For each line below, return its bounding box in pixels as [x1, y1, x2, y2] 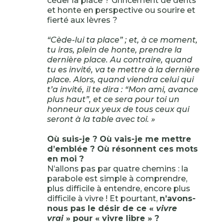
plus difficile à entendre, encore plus [47, 184, 190, 193]
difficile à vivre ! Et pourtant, [47, 194, 160, 203]
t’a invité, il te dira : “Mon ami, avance [47, 85, 198, 94]
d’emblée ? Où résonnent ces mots [47, 144, 198, 154]
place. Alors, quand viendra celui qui [47, 75, 194, 84]
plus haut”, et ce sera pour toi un [47, 95, 179, 104]
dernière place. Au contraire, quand [47, 55, 192, 64]
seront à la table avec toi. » [47, 114, 155, 124]
